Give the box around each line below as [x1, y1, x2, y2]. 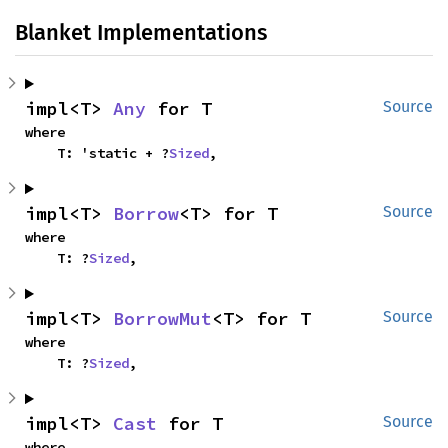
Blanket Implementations [15, 19, 267, 47]
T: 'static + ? [57, 144, 169, 163]
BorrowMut [113, 307, 212, 331]
